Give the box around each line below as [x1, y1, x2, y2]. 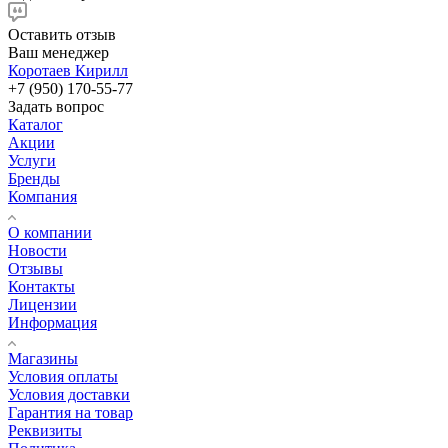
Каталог [8, 115, 63, 133]
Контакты [8, 277, 75, 295]
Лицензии [8, 295, 77, 313]
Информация [8, 313, 97, 331]
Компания [8, 187, 77, 205]
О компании [8, 223, 92, 241]
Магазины [8, 349, 78, 367]
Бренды [8, 169, 60, 187]
